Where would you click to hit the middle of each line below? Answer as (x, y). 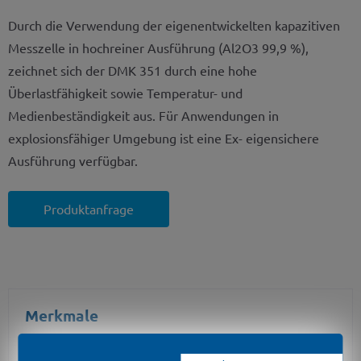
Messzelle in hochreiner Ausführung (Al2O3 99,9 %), (158, 47)
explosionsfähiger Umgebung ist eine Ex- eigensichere (164, 137)
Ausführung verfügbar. (73, 160)
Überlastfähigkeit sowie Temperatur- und (125, 92)
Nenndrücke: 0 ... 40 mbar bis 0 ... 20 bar (156, 345)
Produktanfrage (89, 209)
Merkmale (62, 315)
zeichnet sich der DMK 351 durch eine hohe (133, 70)
